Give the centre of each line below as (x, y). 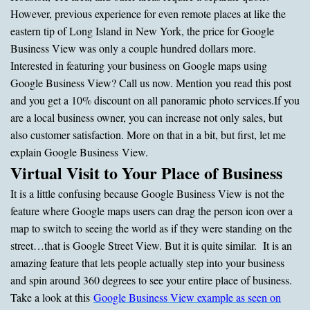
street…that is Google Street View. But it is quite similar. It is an (151, 245)
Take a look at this (52, 297)
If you (287, 100)
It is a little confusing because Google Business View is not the (147, 193)
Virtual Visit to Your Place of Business (146, 172)
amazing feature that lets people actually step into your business (147, 262)
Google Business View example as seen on (187, 297)
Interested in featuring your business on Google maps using (139, 65)
